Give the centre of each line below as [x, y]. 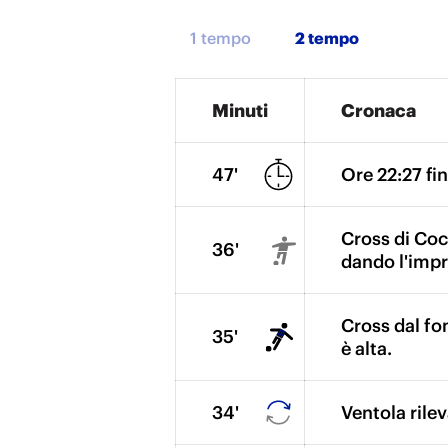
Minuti [240, 110]
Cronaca [378, 110]
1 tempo [220, 38]
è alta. [366, 348]
